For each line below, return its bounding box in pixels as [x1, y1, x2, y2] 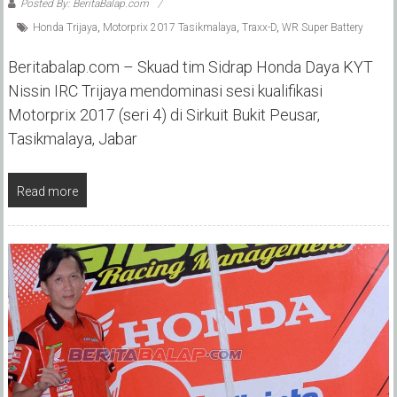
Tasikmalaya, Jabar [7, 129, 137, 149]
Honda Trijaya [32, 21, 97, 35]
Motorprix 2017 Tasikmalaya [102, 21, 237, 35]
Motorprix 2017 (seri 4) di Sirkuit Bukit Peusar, [7, 105, 320, 125]
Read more [16, 184, 78, 199]
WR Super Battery [281, 21, 363, 35]
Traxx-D [241, 21, 276, 35]
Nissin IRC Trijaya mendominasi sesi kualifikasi [7, 82, 323, 101]
